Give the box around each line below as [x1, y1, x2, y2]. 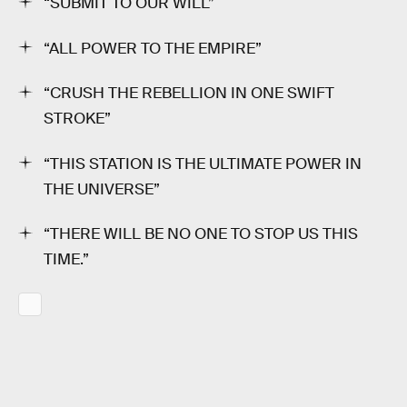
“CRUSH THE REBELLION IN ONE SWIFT [44, 84, 334, 104]
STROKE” [44, 109, 111, 129]
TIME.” [44, 250, 89, 270]
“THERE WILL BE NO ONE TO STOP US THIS [44, 224, 358, 244]
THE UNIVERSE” [44, 179, 160, 199]
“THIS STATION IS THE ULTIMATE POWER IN [44, 154, 362, 174]
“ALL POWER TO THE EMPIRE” [44, 38, 262, 58]
